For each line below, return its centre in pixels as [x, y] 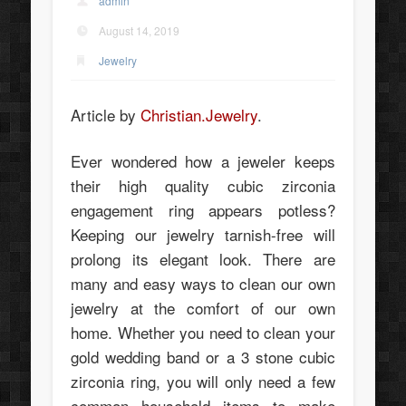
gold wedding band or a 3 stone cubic [203, 356]
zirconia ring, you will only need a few [203, 381]
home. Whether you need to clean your [203, 332]
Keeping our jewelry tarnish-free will [203, 234]
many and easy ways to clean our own [203, 283]
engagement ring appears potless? [203, 209]
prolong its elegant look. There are [203, 258]
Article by [106, 114]
